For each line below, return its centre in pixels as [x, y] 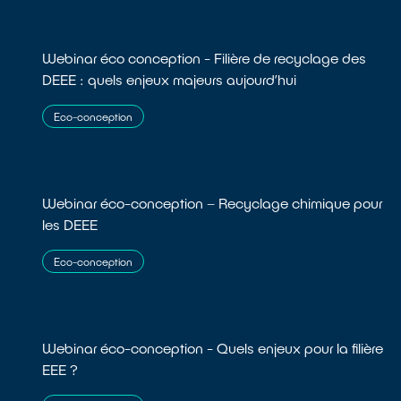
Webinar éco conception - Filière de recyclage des [205, 58]
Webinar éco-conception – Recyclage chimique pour [213, 203]
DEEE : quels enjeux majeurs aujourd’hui [170, 80]
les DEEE [70, 225]
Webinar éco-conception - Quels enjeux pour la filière [213, 348]
